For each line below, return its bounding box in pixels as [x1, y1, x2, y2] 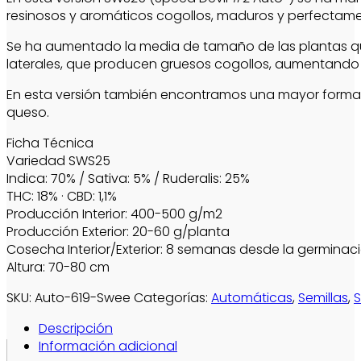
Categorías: [134, 288, 211, 307]
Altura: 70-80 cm [6, 258, 110, 276]
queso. [6, 103, 49, 122]
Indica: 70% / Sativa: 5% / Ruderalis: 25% [6, 169, 250, 188]
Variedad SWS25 [6, 151, 110, 170]
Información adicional [39, 337, 177, 355]
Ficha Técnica [6, 134, 93, 152]
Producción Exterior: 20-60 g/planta [6, 222, 230, 241]
